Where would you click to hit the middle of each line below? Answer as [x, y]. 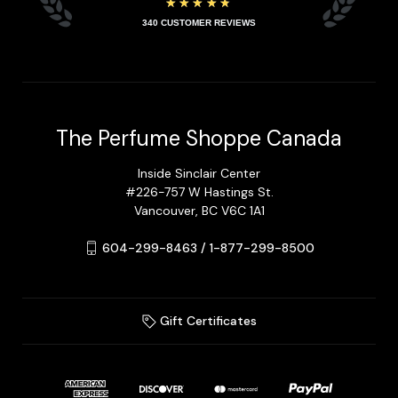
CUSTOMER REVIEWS [208, 22]
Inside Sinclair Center [199, 173]
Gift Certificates [206, 320]
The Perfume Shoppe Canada [199, 138]
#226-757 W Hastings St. [199, 191]
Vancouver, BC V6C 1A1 [199, 210]
